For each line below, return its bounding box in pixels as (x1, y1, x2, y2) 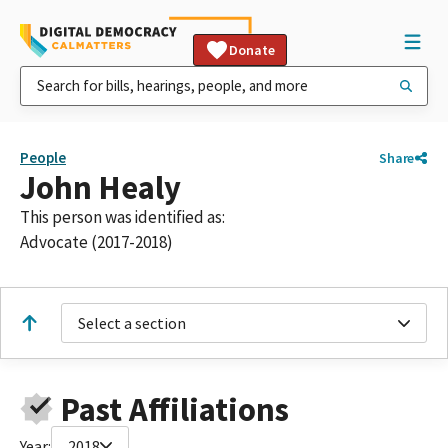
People (20, 148, 66, 167)
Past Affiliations (60, 388, 289, 430)
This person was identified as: (20, 206, 225, 228)
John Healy (20, 167, 181, 208)
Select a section (78, 313, 186, 333)
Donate (229, 41, 275, 59)
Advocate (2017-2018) (20, 231, 173, 253)
